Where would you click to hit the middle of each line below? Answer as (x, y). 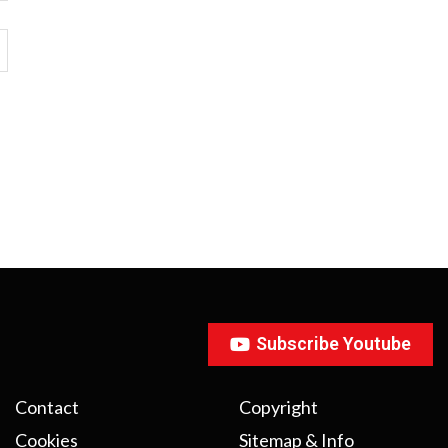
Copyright (278, 407)
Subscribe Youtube (333, 343)
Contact (46, 407)
